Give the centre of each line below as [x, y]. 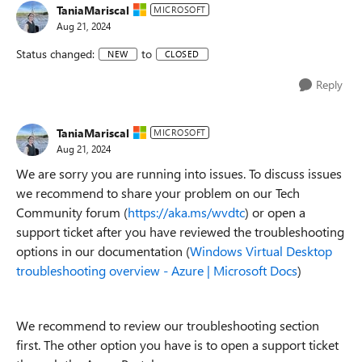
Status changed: [55, 54]
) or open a [275, 212]
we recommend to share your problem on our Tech [158, 193]
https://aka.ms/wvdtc [186, 212]
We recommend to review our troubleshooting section [168, 325]
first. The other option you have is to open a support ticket [177, 345]
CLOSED [182, 53]
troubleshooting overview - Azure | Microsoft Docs [157, 270]
